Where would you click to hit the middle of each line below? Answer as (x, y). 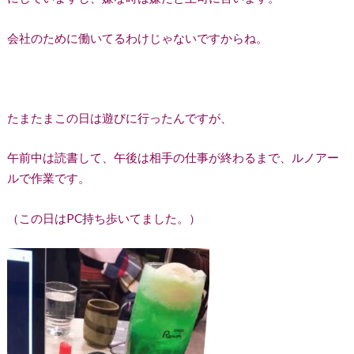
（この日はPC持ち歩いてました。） (104, 218)
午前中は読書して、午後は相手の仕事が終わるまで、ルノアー (173, 158)
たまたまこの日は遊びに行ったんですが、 (119, 117)
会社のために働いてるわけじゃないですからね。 (137, 38)
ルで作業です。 (48, 178)
